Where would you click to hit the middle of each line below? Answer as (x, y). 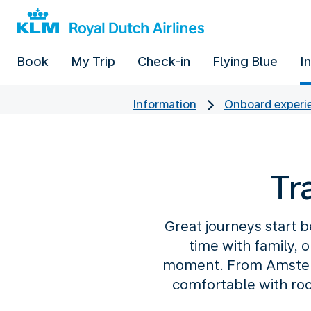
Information (165, 104)
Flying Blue (245, 61)
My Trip (93, 61)
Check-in (164, 61)
